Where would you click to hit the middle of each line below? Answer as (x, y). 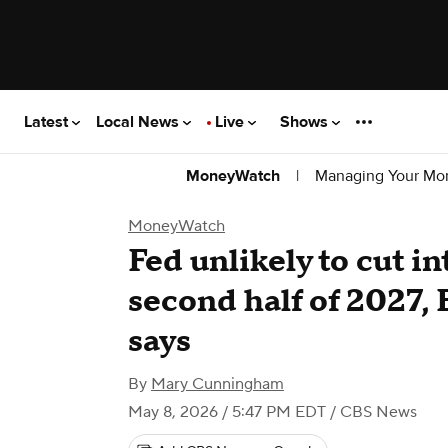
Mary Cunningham (217, 384)
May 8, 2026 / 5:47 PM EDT (227, 412)
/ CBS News (371, 412)
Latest (48, 121)
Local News (139, 121)
